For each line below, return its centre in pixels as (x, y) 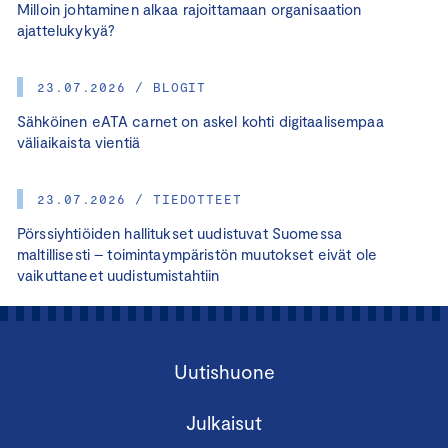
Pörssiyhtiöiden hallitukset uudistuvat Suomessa (180, 233)
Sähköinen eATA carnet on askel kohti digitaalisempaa (200, 121)
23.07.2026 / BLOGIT (122, 87)
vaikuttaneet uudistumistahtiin (118, 275)
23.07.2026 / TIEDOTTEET (139, 199)
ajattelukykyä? (66, 30)
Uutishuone (224, 372)
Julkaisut (224, 423)
